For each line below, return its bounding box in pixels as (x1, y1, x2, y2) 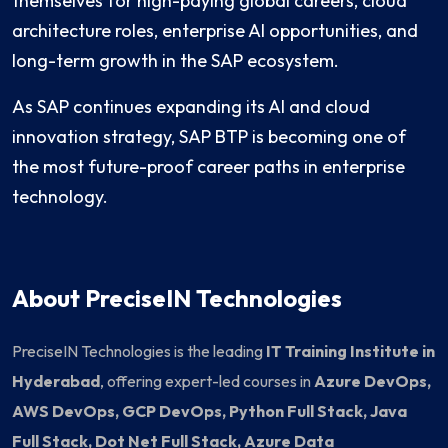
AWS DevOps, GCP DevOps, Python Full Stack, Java (12, 401, 407, 422)
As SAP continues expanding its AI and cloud (12, 95, 370, 119)
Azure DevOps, (314, 371, 431, 392)
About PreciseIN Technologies (12, 283, 342, 314)
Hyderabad (12, 371, 100, 392)
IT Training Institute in (266, 341, 435, 362)
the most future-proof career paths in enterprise (12, 155, 405, 179)
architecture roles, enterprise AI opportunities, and (12, 19, 418, 43)
